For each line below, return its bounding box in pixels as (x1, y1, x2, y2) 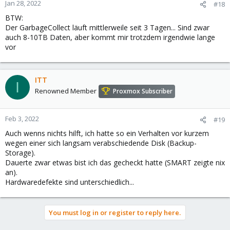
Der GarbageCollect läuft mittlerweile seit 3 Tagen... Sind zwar (5, 23, 209, 32)
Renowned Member (35, 86, 97, 96)
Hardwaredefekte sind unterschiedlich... (5, 177, 134, 187)
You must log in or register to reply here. (49, 208, 181, 217)
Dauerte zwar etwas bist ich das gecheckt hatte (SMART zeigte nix (5, 158, 225, 167)
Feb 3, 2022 (5, 114, 39, 123)
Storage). (5, 148, 35, 158)
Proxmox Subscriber (113, 87, 172, 96)
